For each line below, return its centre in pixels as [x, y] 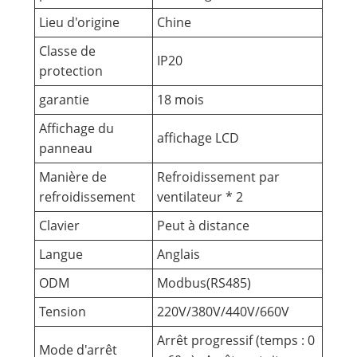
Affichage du [76, 129]
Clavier [59, 226]
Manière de [73, 177]
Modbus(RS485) [204, 283]
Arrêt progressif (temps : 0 [235, 341]
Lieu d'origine [79, 23]
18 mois [180, 100]
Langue [61, 255]
